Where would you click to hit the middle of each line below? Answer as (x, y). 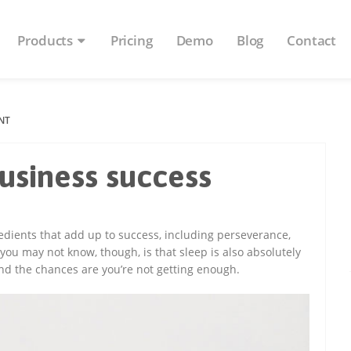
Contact (312, 40)
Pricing (131, 40)
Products (47, 40)
